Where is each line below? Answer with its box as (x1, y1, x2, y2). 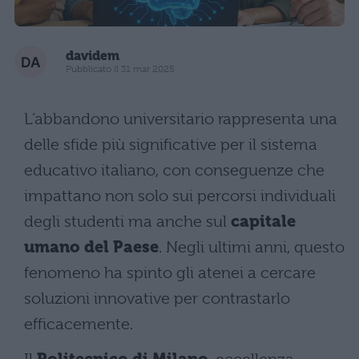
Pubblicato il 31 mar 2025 (66, 63, 175, 75)
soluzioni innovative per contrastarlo (24, 288, 290, 308)
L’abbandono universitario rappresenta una (24, 109, 337, 128)
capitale (231, 212, 296, 231)
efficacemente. (24, 314, 133, 333)
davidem (66, 48, 119, 64)
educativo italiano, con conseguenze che (24, 160, 325, 179)
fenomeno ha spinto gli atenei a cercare (24, 263, 316, 282)
